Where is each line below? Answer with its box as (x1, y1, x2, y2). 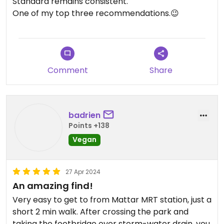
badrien (68, 109, 100, 121)
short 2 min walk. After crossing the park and (12, 206, 188, 217)
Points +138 (68, 120, 109, 130)
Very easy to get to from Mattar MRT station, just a (12, 194, 211, 205)
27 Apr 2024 (65, 167, 100, 176)
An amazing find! (12, 179, 93, 192)
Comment (47, 64, 88, 76)
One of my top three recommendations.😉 (12, 7, 179, 19)
